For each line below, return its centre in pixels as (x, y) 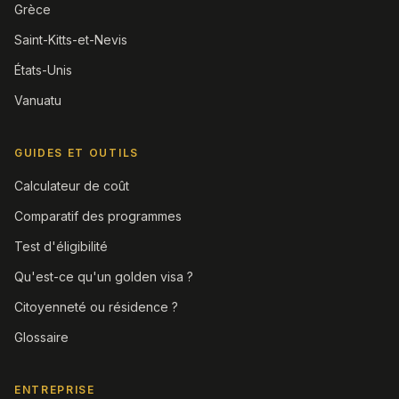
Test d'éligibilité (61, 246)
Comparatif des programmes (98, 216)
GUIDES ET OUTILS (77, 153)
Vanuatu (38, 100)
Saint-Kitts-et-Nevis (71, 40)
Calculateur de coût (72, 186)
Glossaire (41, 337)
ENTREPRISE (55, 390)
